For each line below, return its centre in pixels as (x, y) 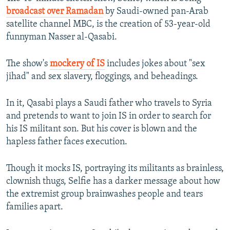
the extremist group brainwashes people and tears (104, 195)
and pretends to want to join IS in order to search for (109, 117)
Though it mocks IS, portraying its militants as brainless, (115, 169)
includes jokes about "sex (155, 64)
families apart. (35, 207)
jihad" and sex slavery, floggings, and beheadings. (102, 77)
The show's (28, 64)
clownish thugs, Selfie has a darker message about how (113, 182)
